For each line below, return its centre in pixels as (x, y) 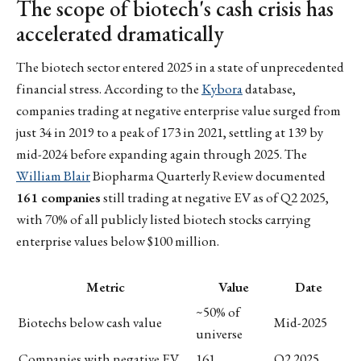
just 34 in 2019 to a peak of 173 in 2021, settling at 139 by (170, 133)
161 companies (58, 198)
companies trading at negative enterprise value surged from (178, 111)
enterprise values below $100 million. (118, 241)
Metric (106, 287)
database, (269, 89)
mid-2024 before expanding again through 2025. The (162, 154)
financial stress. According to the (109, 89)
